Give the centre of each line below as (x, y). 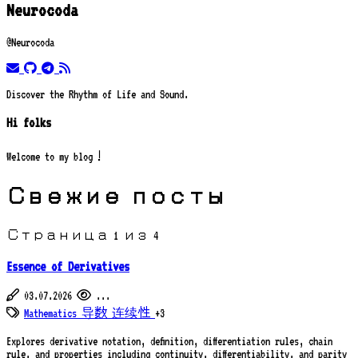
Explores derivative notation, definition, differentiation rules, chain (169, 342)
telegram (60, 67)
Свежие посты (115, 197)
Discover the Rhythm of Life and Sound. (97, 94)
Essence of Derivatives (68, 266)
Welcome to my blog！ (56, 157)
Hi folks (29, 123)
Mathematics (53, 314)
